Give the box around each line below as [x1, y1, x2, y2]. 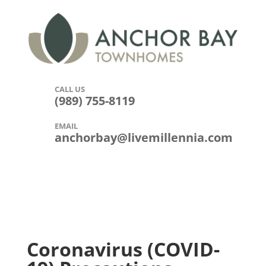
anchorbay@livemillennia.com [54, 129, 233, 145]
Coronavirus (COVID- [26, 236, 220, 262]
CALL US [54, 83, 85, 94]
